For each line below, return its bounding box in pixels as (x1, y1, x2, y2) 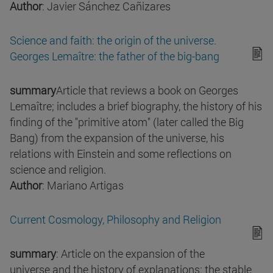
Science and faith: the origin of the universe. (10, 33, 216, 48)
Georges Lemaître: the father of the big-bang (10, 49, 219, 64)
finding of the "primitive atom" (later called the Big (10, 115, 244, 130)
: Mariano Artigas (42, 178, 124, 193)
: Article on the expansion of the (56, 246, 205, 261)
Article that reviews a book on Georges (56, 83, 238, 98)
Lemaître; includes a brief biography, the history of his (10, 99, 262, 114)
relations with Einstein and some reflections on (10, 146, 232, 161)
